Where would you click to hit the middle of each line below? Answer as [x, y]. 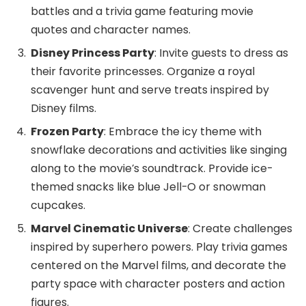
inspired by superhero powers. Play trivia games [159, 247]
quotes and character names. [111, 29]
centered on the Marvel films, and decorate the [158, 265]
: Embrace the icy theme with [183, 131]
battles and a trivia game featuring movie [142, 11]
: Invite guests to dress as [221, 53]
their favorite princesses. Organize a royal [143, 71]
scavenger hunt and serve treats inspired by [150, 89]
